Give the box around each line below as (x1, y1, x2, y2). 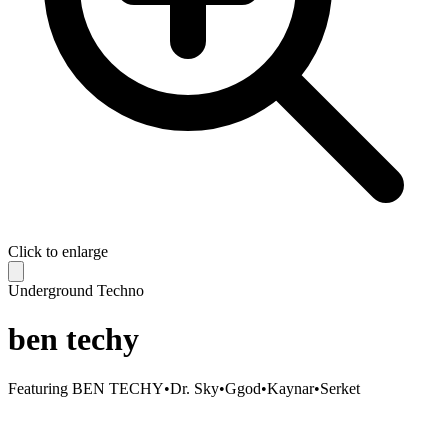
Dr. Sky (170, 379, 219, 397)
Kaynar (267, 379, 314, 397)
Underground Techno (8, 282, 144, 299)
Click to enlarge (8, 243, 108, 260)
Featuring (8, 379, 68, 397)
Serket (320, 379, 360, 397)
